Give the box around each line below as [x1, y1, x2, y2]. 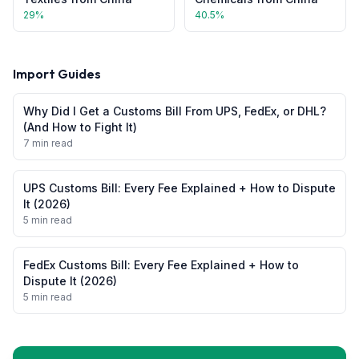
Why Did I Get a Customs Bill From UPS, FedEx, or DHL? [23, 104, 326, 118]
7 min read [23, 137, 73, 149]
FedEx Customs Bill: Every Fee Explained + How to [23, 258, 299, 272]
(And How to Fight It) [23, 120, 137, 134]
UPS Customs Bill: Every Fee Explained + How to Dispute [23, 181, 336, 195]
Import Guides [13, 66, 101, 82]
